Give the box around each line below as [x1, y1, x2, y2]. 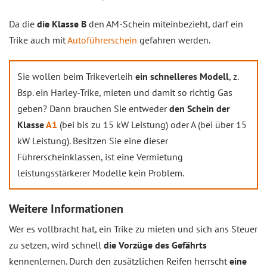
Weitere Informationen [9, 201, 123, 216]
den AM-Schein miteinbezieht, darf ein [86, 18, 243, 30]
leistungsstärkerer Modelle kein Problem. [17, 167, 184, 179]
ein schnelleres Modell [135, 70, 229, 82]
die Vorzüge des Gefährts [104, 239, 207, 251]
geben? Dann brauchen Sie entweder [17, 103, 169, 114]
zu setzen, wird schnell [9, 239, 104, 251]
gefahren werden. [137, 34, 210, 46]
